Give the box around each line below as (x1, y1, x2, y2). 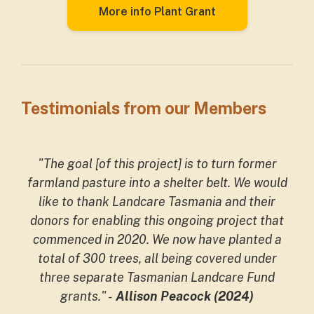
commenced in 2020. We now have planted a (32, 232, 282, 247)
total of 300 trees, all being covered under (37, 251, 277, 266)
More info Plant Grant (98, 5, 216, 18)
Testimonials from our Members (21, 99, 270, 118)
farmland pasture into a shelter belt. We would (27, 175, 287, 190)
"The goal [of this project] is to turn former (37, 156, 277, 171)
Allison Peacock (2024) (113, 289, 254, 303)
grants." (60, 289, 108, 303)
